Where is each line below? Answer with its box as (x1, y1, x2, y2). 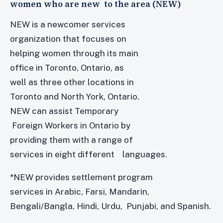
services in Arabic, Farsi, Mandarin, (10, 186, 151, 197)
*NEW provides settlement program (10, 172, 155, 182)
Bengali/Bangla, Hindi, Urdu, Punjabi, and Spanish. (10, 201, 211, 211)
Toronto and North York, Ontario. (10, 91, 141, 102)
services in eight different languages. (10, 149, 167, 159)
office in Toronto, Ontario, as (10, 62, 124, 73)
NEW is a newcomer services (10, 19, 127, 29)
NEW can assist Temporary (10, 106, 120, 116)
